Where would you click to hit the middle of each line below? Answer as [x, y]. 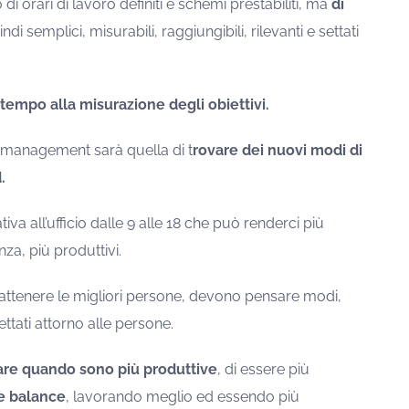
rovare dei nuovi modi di [277, 151]
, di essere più [263, 370]
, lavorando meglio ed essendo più [182, 397]
